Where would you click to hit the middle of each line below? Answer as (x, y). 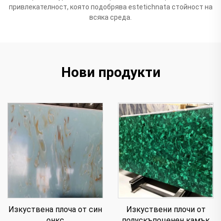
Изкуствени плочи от (166, 209)
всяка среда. (110, 17)
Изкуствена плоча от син (55, 209)
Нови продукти (110, 72)
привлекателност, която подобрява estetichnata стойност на (110, 7)
